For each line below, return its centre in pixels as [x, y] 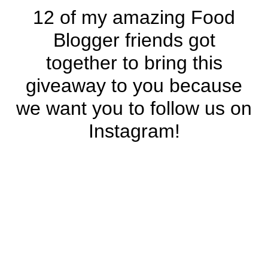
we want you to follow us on [134, 108]
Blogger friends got [134, 40]
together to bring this [134, 63]
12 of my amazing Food [134, 17]
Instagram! [134, 131]
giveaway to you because [134, 86]
